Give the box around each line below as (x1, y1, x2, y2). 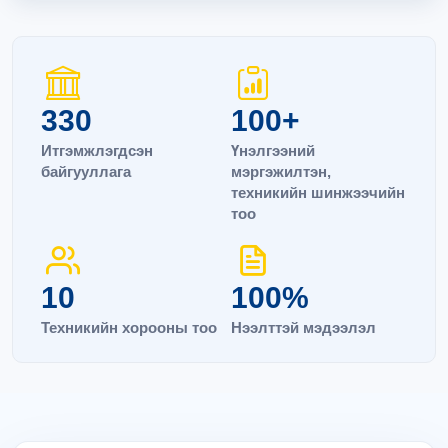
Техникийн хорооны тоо (41, 319, 217, 336)
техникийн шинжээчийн (231, 184, 405, 201)
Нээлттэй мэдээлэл (231, 319, 376, 336)
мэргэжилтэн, (231, 163, 331, 180)
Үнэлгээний (231, 142, 315, 159)
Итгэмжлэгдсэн (41, 142, 153, 159)
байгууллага (41, 163, 131, 180)
